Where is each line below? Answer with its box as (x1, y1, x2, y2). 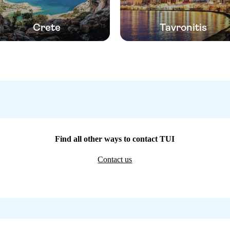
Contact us (98, 155, 132, 164)
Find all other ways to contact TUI (55, 134, 175, 143)
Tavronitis (160, 21, 207, 33)
